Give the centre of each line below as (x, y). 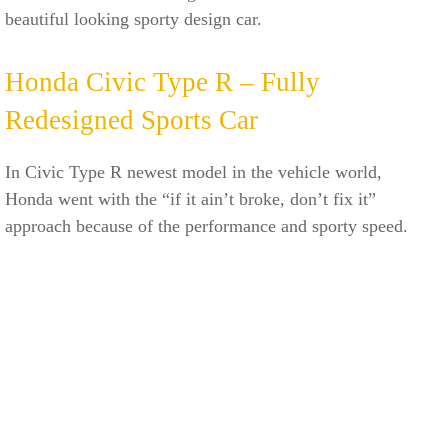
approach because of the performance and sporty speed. (206, 225)
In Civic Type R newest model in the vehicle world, (193, 171)
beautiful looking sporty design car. (133, 18)
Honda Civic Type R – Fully (162, 81)
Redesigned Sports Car (131, 119)
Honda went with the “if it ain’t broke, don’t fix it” (190, 198)
